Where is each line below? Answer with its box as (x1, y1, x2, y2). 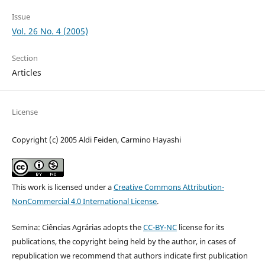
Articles (11, 66, 41, 78)
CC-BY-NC (143, 221, 177, 232)
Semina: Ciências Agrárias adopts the (11, 221, 143, 232)
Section (11, 52, 38, 63)
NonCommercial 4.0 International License (11, 195, 157, 206)
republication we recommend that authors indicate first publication (11, 250, 248, 261)
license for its (176, 221, 224, 232)
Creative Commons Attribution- (113, 181, 224, 192)
